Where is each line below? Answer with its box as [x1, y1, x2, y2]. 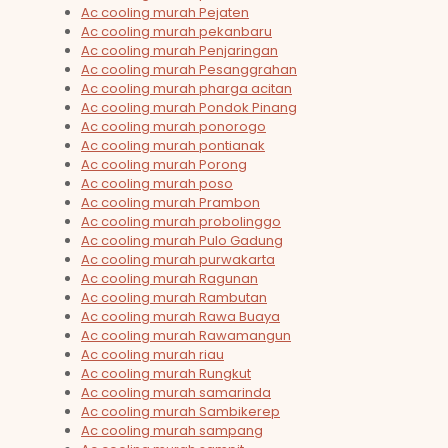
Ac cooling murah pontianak [81, 136, 265, 156]
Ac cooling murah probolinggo [81, 212, 281, 232]
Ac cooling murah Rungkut [81, 364, 251, 384]
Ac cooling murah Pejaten [81, 3, 249, 23]
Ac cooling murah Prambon [81, 193, 260, 213]
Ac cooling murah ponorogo [81, 117, 266, 137]
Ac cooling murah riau [81, 345, 224, 365]
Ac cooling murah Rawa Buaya [81, 307, 280, 327]
